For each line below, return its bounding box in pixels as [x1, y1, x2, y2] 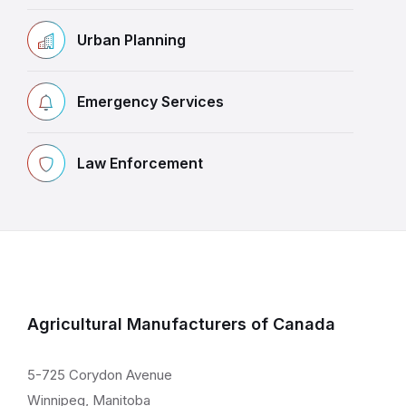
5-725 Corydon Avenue [27, 366, 172, 384]
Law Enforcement [77, 154, 203, 173]
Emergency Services [77, 92, 224, 111]
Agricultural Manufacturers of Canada [27, 314, 335, 334]
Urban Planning [77, 31, 186, 50]
